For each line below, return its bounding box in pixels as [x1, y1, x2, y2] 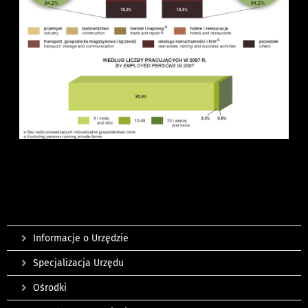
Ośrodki [33, 282, 67, 294]
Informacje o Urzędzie [33, 232, 129, 245]
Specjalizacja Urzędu [33, 257, 124, 269]
